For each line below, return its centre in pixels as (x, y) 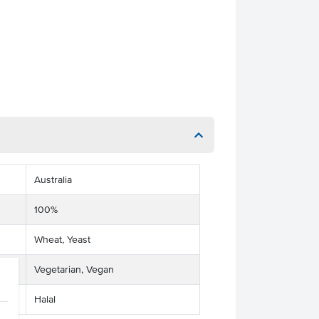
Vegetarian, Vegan (74, 270)
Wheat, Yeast (62, 240)
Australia (53, 180)
